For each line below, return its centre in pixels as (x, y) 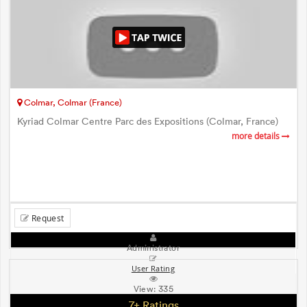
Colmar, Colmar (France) (72, 102)
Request (47, 218)
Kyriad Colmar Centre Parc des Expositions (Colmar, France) (148, 121)
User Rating (153, 268)
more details (257, 136)
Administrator (153, 247)
